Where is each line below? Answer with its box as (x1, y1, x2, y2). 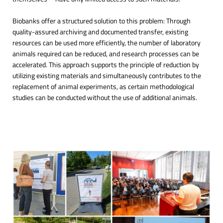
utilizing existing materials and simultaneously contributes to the (12, 70, 201, 81)
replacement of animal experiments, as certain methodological (12, 81, 194, 92)
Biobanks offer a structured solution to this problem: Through (12, 15, 191, 26)
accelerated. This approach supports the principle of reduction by (12, 59, 199, 70)
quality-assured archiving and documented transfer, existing (12, 26, 188, 37)
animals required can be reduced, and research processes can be (12, 48, 199, 59)
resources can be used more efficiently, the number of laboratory (12, 37, 201, 48)
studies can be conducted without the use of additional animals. (12, 92, 197, 103)
